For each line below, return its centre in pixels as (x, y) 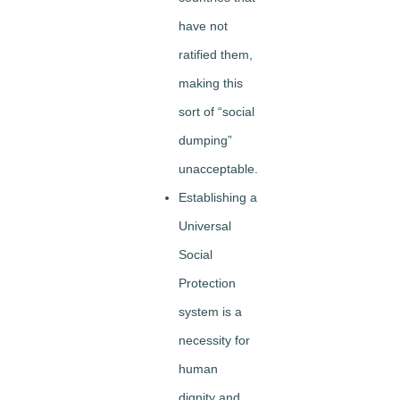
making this (211, 83)
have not (203, 26)
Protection (207, 283)
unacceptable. (218, 169)
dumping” (205, 141)
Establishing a (218, 198)
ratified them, (216, 55)
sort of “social (217, 112)
